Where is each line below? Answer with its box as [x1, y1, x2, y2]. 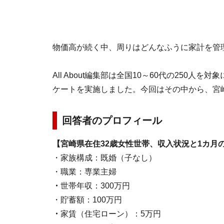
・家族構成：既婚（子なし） [52, 153, 156, 162]
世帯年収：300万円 [60, 181, 130, 190]
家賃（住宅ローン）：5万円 [60, 209, 161, 218]
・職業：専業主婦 [52, 167, 116, 176]
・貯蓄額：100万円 [52, 195, 122, 204]
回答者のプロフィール [62, 114, 162, 126]
